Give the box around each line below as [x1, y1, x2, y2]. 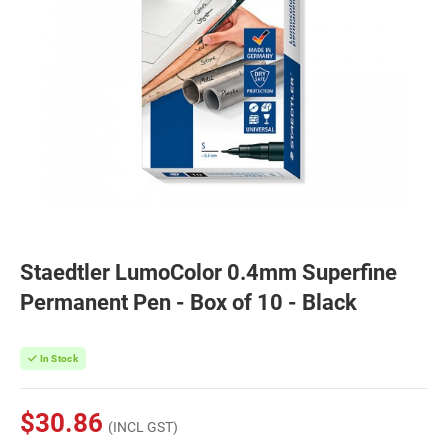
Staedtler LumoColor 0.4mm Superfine [20, 260, 397, 285]
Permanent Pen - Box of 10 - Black [20, 290, 357, 315]
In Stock [37, 353, 78, 364]
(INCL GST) [108, 419, 178, 435]
